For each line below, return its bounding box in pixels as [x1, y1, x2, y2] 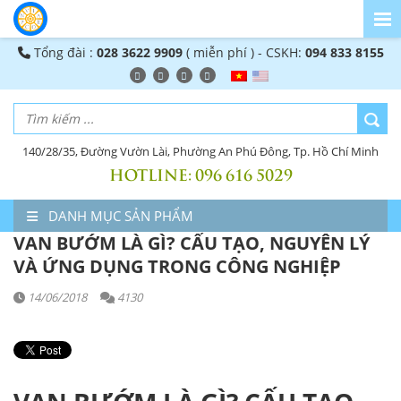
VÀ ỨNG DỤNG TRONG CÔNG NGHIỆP [13, 253, 341, 278]
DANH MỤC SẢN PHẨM [45, 206, 193, 225]
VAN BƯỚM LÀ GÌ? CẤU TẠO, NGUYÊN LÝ [13, 230, 370, 255]
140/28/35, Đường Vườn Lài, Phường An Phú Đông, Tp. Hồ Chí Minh [22, 142, 379, 159]
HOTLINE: [108, 161, 195, 185]
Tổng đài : [30, 44, 97, 61]
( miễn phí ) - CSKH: [182, 44, 305, 61]
